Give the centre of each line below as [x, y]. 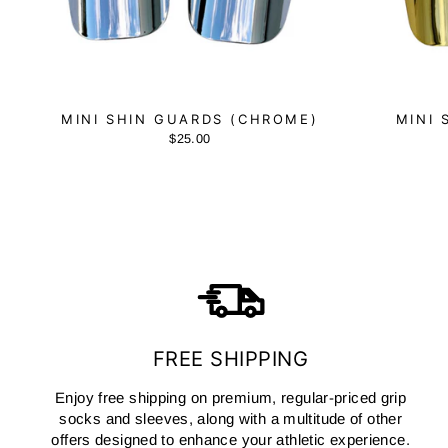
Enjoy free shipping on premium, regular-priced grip [231, 397]
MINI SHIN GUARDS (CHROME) [190, 118]
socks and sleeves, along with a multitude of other [231, 418]
